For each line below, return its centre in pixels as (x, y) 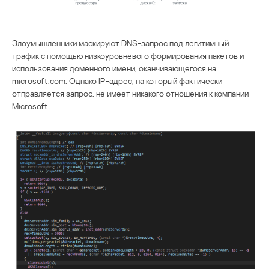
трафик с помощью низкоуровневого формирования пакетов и (128, 55)
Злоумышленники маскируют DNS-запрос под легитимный (120, 43)
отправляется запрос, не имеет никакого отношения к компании (130, 93)
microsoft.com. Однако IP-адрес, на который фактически (117, 80)
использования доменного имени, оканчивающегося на (114, 68)
